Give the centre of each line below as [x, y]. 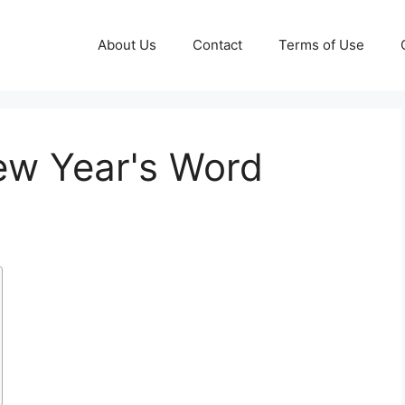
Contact [217, 45]
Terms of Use [321, 45]
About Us [127, 45]
